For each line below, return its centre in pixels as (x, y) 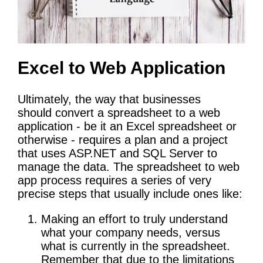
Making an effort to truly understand (134, 219)
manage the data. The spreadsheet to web (129, 167)
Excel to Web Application (122, 68)
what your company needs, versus (131, 233)
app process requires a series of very (114, 181)
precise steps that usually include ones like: (130, 194)
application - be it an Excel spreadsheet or (127, 127)
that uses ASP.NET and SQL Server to (117, 154)
